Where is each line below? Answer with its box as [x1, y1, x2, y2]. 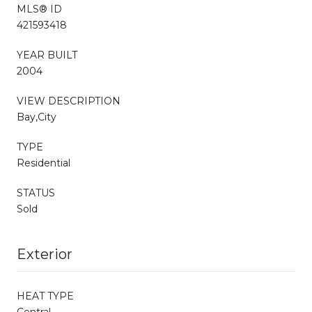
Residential [17, 156, 70, 169]
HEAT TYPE [17, 289, 74, 302]
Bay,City [17, 110, 56, 123]
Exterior [17, 245, 72, 263]
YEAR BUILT [17, 48, 77, 61]
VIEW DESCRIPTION [17, 94, 120, 107]
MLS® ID [17, 2, 62, 15]
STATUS [17, 186, 55, 199]
